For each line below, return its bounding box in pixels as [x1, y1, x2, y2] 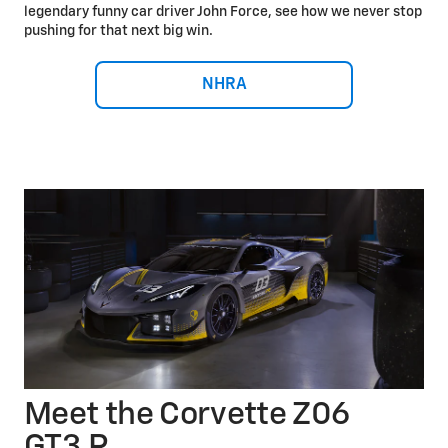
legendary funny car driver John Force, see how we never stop [24, 5, 422, 20]
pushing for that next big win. [24, 24, 213, 39]
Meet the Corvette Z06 [24, 399, 349, 432]
